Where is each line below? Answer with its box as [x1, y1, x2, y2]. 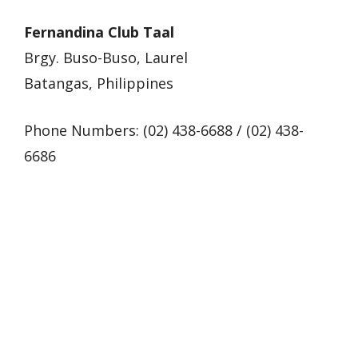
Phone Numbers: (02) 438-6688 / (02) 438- [24, 120, 304, 140]
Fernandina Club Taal [24, 22, 174, 42]
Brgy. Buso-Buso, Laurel [24, 47, 188, 67]
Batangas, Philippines [24, 73, 173, 93]
